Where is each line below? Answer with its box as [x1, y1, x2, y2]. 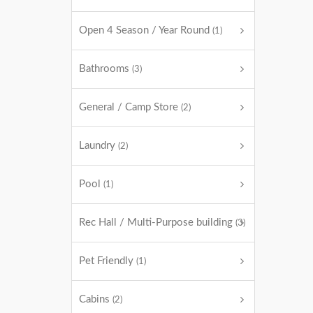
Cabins [79, 294, 112, 305]
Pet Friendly [79, 256, 136, 266]
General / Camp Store [79, 102, 181, 112]
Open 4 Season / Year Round [79, 25, 212, 36]
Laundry [79, 140, 118, 151]
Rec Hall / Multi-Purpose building [79, 217, 235, 228]
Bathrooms [79, 64, 132, 74]
